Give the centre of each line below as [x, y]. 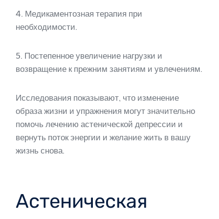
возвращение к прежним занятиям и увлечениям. [109, 69]
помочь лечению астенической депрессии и [99, 124]
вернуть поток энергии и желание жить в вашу [103, 137]
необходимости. [46, 27]
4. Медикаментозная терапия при [79, 13]
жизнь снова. [40, 150]
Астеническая [82, 201]
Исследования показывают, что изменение [97, 98]
